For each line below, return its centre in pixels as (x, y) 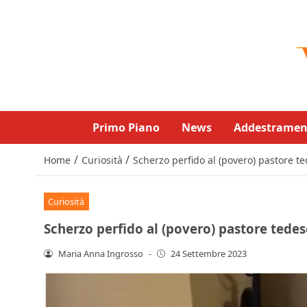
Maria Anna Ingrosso (100, 253)
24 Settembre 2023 (209, 253)
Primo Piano (126, 127)
